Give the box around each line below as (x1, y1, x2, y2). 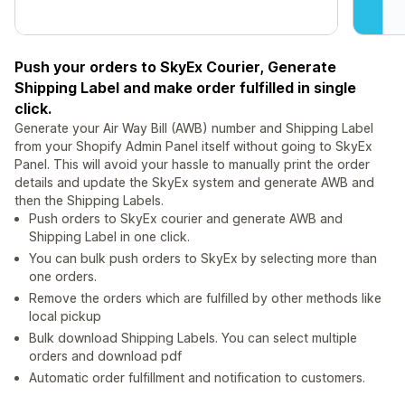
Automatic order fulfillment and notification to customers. (29, 370, 365, 386)
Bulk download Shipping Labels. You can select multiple (29, 330, 357, 346)
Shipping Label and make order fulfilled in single (14, 79, 356, 98)
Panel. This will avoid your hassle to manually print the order (14, 156, 370, 173)
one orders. (29, 268, 97, 285)
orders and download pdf (29, 348, 182, 364)
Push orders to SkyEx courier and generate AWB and (29, 211, 343, 227)
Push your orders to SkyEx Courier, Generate (14, 58, 336, 77)
